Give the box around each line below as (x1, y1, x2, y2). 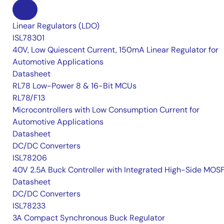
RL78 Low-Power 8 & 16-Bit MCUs (12, 80, 136, 91)
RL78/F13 (12, 92, 45, 103)
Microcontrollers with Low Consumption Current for (12, 104, 199, 115)
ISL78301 (12, 32, 44, 43)
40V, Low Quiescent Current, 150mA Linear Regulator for (12, 44, 218, 55)
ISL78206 (12, 152, 47, 163)
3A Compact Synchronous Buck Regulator (12, 212, 165, 223)
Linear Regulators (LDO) (12, 20, 99, 31)
